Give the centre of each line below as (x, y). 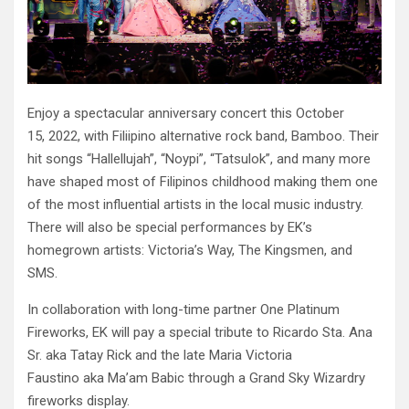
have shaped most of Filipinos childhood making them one (203, 182)
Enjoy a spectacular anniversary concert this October (186, 114)
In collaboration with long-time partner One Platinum (184, 310)
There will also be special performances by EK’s (170, 228)
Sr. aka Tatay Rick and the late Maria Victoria (160, 356)
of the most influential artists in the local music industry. (195, 205)
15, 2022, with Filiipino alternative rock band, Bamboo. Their (203, 136)
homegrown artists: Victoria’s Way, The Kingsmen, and (190, 251)
